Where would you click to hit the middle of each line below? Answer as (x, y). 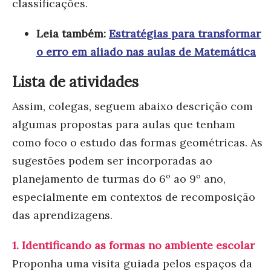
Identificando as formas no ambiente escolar (138, 245)
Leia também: (73, 33)
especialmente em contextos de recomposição (134, 197)
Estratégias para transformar (185, 33)
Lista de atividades (75, 82)
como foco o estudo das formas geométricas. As (137, 142)
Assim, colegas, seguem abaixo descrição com (132, 106)
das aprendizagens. (62, 215)
